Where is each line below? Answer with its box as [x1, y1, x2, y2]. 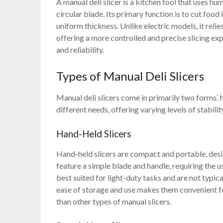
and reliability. [56, 45, 105, 55]
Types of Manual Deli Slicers [56, 69, 205, 84]
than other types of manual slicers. [56, 197, 172, 207]
